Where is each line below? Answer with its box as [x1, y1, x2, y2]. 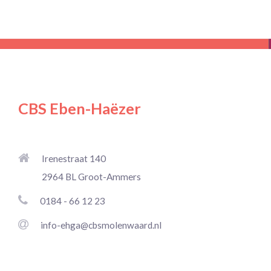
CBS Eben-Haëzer [18, 99, 141, 117]
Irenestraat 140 [42, 152, 106, 164]
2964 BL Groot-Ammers [42, 171, 141, 182]
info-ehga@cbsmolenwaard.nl [41, 219, 162, 230]
